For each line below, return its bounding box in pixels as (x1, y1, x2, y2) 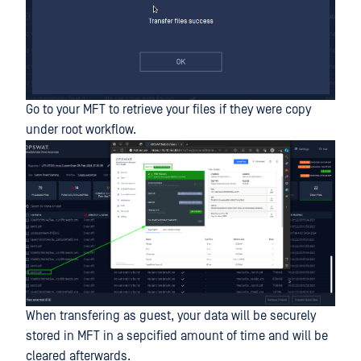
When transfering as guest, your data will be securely (26, 308, 316, 323)
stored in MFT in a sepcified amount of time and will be (26, 328, 328, 343)
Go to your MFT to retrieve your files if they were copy (26, 102, 311, 117)
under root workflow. (26, 122, 136, 137)
